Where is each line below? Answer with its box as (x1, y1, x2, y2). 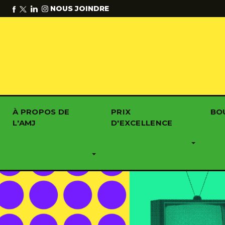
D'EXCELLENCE (110, 118, 173, 128)
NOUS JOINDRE (50, 4, 109, 13)
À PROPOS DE (13, 107, 70, 117)
